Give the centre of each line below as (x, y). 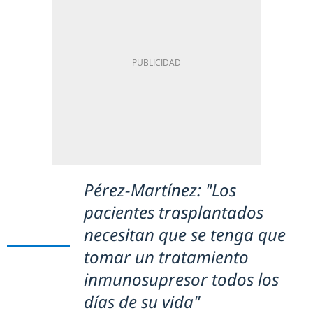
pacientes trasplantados (174, 212)
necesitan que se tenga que (185, 235)
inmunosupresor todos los (181, 279)
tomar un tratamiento (166, 257)
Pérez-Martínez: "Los (160, 190)
